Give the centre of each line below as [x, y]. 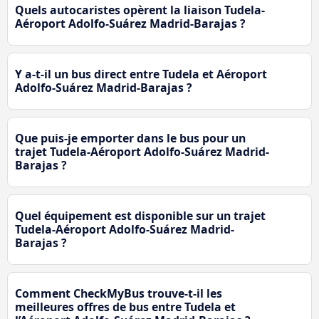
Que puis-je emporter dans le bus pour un [130, 138]
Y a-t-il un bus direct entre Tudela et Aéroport [141, 74]
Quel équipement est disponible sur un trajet [140, 216]
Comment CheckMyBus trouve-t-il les [119, 294]
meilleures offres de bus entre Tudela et [125, 307]
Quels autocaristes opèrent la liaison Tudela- [140, 10]
